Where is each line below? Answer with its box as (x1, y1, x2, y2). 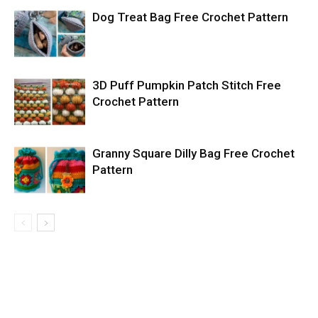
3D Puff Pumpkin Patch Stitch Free (92, 78, 281, 92)
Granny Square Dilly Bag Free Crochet (92, 146, 295, 160)
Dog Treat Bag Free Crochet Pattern (92, 10, 288, 24)
